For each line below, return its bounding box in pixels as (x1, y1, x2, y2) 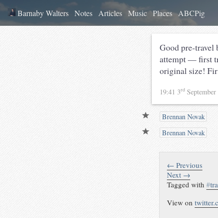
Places (153, 8, 172, 18)
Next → (167, 169, 191, 180)
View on (167, 197, 195, 207)
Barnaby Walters (16, 8, 69, 18)
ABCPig (178, 8, 205, 18)
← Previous (167, 160, 203, 170)
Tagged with (167, 179, 207, 189)
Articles (98, 8, 122, 18)
